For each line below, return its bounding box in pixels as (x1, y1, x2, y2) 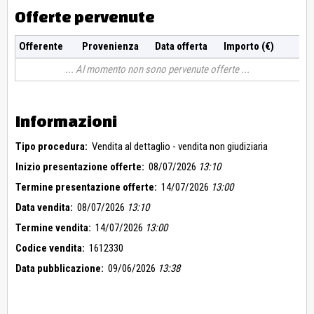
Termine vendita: (15, 221, 91, 235)
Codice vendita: (15, 242, 85, 255)
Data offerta (154, 40, 207, 53)
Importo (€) (223, 40, 274, 53)
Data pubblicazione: (15, 262, 104, 275)
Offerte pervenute (15, 8, 155, 26)
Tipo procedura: (15, 140, 88, 153)
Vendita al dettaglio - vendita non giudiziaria (92, 140, 268, 153)
